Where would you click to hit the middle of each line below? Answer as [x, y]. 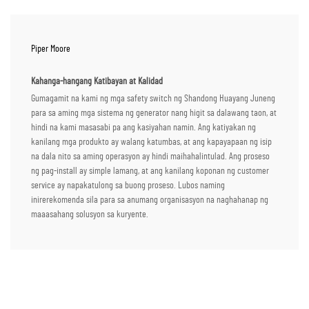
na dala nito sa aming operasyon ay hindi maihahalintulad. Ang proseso [150, 157]
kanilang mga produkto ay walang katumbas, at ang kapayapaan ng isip [151, 142]
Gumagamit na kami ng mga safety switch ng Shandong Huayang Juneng [153, 99]
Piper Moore [51, 49]
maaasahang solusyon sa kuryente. [90, 215]
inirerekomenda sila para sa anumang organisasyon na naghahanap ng [150, 200]
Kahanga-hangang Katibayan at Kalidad [97, 82]
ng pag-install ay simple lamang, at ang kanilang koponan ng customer [150, 171]
